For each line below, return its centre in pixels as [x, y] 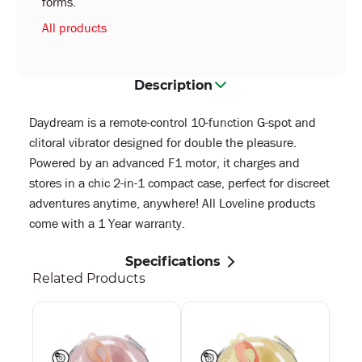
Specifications [173, 261]
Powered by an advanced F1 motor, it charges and [164, 163]
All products [74, 28]
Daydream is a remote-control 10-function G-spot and [173, 122]
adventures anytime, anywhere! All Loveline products [172, 203]
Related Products [89, 278]
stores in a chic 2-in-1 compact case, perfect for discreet [179, 183]
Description [173, 85]
